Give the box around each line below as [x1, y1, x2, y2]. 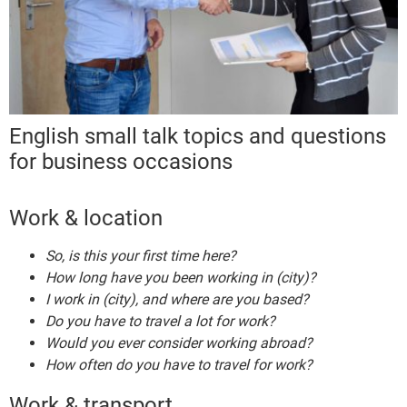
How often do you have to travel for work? [45, 356, 313, 374]
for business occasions [9, 149, 233, 175]
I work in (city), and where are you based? [45, 291, 309, 309]
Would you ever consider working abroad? [45, 334, 313, 352]
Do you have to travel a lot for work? [45, 313, 275, 331]
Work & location [9, 205, 163, 232]
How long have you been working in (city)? [45, 269, 316, 287]
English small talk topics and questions [9, 124, 386, 150]
